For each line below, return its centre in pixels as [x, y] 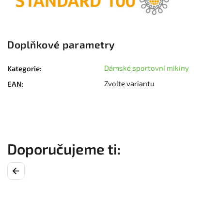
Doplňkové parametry [61, 44]
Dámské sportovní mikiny [147, 68]
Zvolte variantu [129, 83]
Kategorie [23, 68]
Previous [23, 171]
